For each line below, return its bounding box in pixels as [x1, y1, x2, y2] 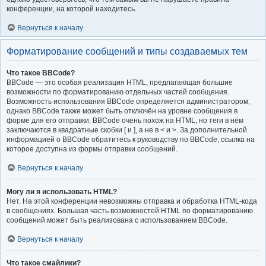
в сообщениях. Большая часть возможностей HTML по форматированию [7, 206, 253, 215]
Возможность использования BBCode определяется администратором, [7, 97, 250, 106]
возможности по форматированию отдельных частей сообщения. [7, 87, 229, 96]
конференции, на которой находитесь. [7, 4, 137, 13]
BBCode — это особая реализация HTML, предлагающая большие [7, 78, 233, 87]
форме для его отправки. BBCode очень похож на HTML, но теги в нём [7, 116, 243, 125]
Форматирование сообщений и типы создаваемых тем [7, 46, 248, 56]
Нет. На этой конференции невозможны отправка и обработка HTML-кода [7, 197, 257, 205]
